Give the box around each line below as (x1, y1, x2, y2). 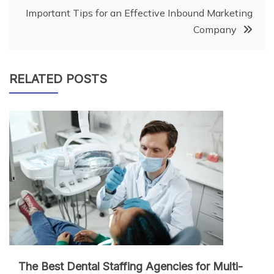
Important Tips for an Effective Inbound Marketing (26, 7, 253, 20)
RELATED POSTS (9, 72, 107, 87)
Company (193, 23, 237, 36)
